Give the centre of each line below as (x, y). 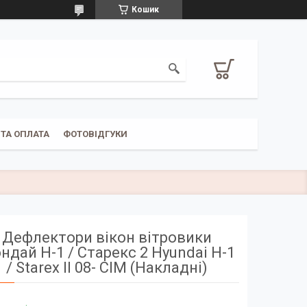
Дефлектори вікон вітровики (107, 237)
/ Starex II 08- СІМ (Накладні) (107, 267)
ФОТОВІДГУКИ (95, 134)
